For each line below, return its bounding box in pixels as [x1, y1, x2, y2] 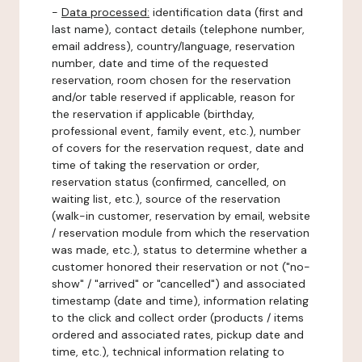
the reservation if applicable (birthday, [52, 107, 255, 121]
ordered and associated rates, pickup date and [52, 327, 304, 342]
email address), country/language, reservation [52, 39, 295, 53]
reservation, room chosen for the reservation [52, 73, 291, 87]
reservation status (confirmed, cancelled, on [52, 175, 286, 189]
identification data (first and [149, 5, 303, 19]
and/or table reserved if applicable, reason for [52, 90, 295, 104]
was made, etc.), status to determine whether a [52, 242, 307, 257]
